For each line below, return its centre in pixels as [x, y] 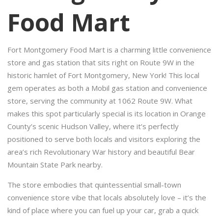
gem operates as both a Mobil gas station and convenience [107, 88]
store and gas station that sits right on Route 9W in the [101, 62]
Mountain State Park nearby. [55, 165]
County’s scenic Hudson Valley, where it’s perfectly [93, 126]
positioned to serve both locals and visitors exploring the [104, 139]
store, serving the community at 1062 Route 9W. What [100, 101]
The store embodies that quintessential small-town [94, 185]
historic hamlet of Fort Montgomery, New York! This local [103, 75]
